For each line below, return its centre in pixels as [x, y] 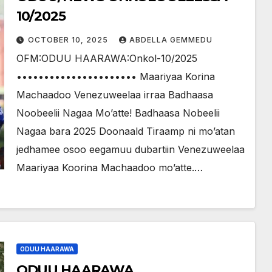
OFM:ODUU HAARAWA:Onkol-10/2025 [107, 58]
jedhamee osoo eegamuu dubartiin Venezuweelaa [130, 149]
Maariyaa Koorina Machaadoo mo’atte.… [109, 168]
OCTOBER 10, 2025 [69, 40]
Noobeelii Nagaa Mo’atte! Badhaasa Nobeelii [118, 113]
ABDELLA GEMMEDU [171, 40]
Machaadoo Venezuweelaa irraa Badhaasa [114, 95]
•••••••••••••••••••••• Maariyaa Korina [115, 76]
